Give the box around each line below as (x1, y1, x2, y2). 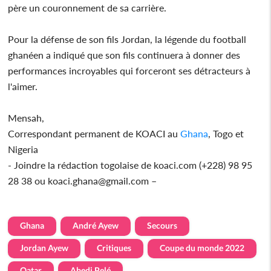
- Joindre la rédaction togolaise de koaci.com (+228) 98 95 (8, 158, 253, 171)
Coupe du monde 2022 (160, 242, 245, 253)
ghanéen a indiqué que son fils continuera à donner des (8, 48, 241, 60)
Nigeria (8, 143, 39, 155)
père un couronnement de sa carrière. (8, 1, 167, 13)
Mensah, (8, 111, 45, 123)
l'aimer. (8, 80, 38, 92)
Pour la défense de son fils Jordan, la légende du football (8, 33, 247, 45)
